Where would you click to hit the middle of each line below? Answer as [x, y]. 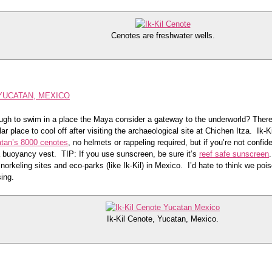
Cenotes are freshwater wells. [163, 36]
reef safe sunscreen [234, 154]
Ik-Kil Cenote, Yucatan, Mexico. [163, 219]
